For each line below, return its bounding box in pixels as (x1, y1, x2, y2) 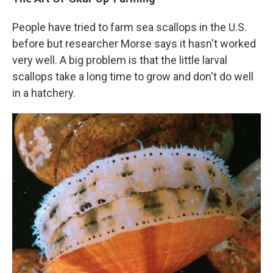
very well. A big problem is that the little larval (12, 54, 227, 67)
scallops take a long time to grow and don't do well (12, 70, 253, 83)
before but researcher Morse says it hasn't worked (12, 37, 256, 51)
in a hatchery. (12, 87, 76, 100)
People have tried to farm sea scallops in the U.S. (12, 21, 247, 34)
